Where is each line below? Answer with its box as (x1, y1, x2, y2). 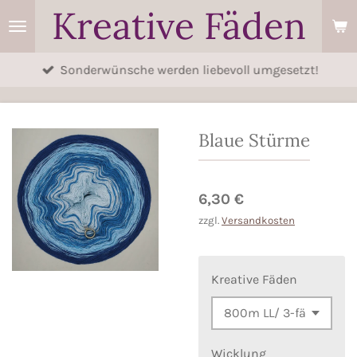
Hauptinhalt (7, 33, 77, 46)
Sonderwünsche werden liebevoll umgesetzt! (60, 62, 319, 78)
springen (7, 54, 61, 68)
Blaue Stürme (198, 128, 310, 151)
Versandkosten (222, 214, 295, 226)
